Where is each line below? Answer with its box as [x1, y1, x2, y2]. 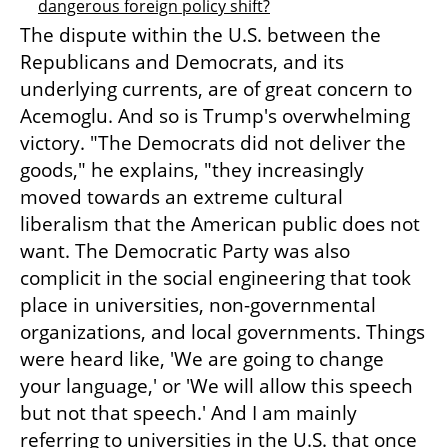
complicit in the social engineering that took [20, 264, 411, 291]
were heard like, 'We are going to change [20, 345, 384, 372]
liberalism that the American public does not [20, 210, 420, 237]
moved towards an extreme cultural [20, 183, 343, 210]
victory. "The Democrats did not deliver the [20, 129, 406, 156]
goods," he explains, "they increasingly [20, 156, 364, 183]
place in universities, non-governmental [20, 291, 376, 318]
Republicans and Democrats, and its [20, 48, 344, 75]
